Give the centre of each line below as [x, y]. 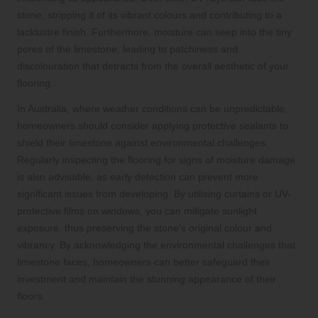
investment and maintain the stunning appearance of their [147, 279]
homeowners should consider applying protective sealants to [153, 125]
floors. [31, 296]
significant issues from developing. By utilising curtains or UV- [154, 193]
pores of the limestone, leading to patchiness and [127, 49]
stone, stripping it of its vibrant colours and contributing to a [149, 15]
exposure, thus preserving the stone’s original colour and [144, 227]
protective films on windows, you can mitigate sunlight [137, 210]
